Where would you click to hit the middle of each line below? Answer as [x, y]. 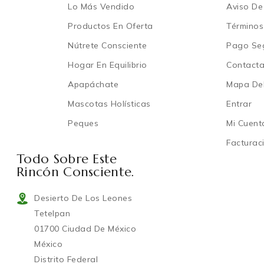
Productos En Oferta [110, 26]
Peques [83, 123]
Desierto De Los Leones [83, 198]
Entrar [239, 103]
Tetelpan [52, 213]
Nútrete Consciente [108, 45]
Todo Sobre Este [67, 159]
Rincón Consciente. [76, 171]
